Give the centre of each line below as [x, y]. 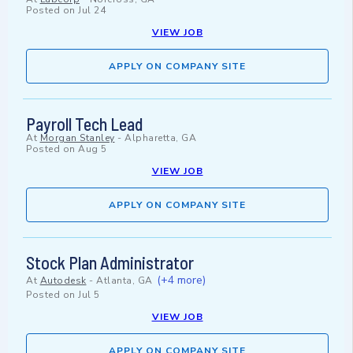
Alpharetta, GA [160, 138]
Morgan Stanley [77, 138]
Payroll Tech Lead [84, 124]
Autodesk [63, 281]
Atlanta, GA [124, 281]
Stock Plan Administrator [110, 263]
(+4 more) [181, 281]
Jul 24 [92, 11]
